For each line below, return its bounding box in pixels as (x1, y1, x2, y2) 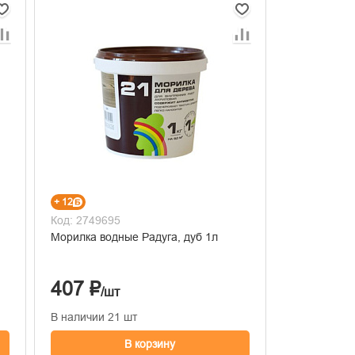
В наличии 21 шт (50, 310, 137, 323)
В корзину (124, 337, 176, 350)
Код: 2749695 (50, 213, 120, 227)
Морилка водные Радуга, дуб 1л (183, 230, 218, 243)
